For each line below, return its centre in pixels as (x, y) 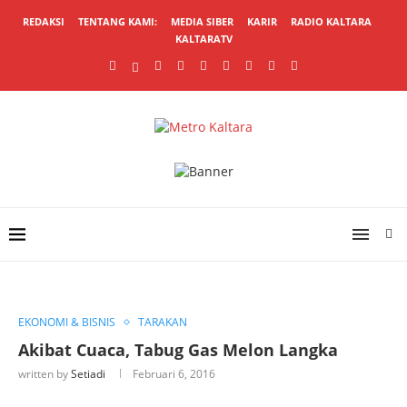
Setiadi (88, 374)
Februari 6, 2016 (174, 374)
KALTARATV (203, 39)
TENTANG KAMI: (117, 21)
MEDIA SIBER (202, 21)
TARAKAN (163, 322)
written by (45, 374)
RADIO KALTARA (331, 21)
